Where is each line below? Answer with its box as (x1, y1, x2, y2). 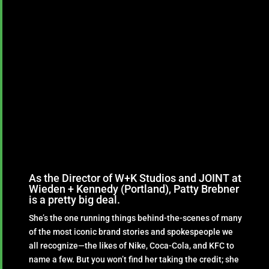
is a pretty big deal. (29, 193, 121, 206)
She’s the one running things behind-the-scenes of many (29, 213, 243, 223)
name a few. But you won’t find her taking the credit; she (29, 254, 240, 264)
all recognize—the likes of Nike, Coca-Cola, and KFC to (29, 240, 235, 250)
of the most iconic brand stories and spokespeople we (29, 226, 234, 237)
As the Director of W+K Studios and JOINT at (29, 171, 242, 184)
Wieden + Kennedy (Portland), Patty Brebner (29, 182, 240, 195)
